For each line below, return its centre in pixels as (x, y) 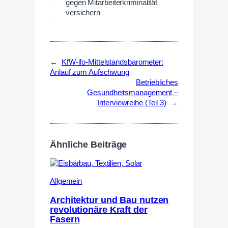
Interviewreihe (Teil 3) (132, 103)
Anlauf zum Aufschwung (90, 73)
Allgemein (66, 181)
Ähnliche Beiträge (89, 144)
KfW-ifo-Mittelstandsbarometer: (112, 62)
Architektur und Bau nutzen (109, 200)
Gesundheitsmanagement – (133, 93)
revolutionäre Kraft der (99, 209)
